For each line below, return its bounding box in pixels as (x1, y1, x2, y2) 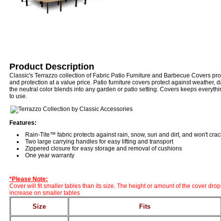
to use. (9, 93, 27, 100)
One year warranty (25, 152, 74, 159)
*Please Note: (9, 176, 48, 183)
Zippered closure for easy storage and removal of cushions (25, 145, 182, 152)
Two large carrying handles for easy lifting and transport (25, 138, 173, 145)
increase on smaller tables (9, 189, 80, 196)
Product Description (9, 62, 94, 72)
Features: (9, 119, 37, 126)
